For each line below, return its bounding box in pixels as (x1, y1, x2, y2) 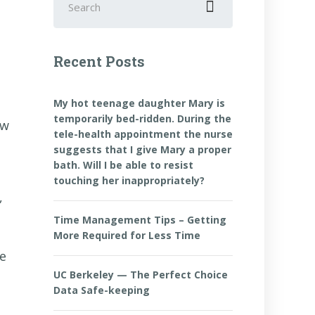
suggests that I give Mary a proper (53, 143, 231, 156)
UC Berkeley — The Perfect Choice (53, 268, 228, 281)
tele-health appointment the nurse (53, 127, 233, 141)
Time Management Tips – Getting (53, 213, 226, 226)
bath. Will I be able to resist (53, 158, 193, 172)
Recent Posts (53, 52, 145, 70)
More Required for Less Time (53, 229, 200, 242)
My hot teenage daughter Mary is (53, 96, 225, 110)
